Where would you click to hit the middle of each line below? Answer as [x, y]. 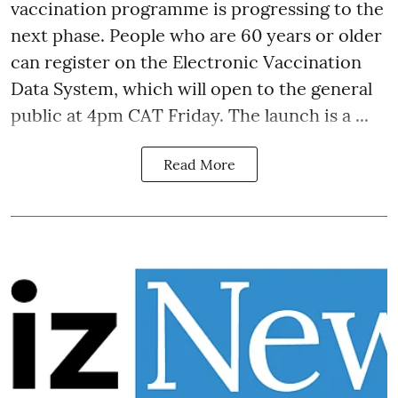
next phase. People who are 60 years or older [196, 36]
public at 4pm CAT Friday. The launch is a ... [190, 115]
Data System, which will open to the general [191, 89]
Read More [199, 165]
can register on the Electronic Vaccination [186, 62]
